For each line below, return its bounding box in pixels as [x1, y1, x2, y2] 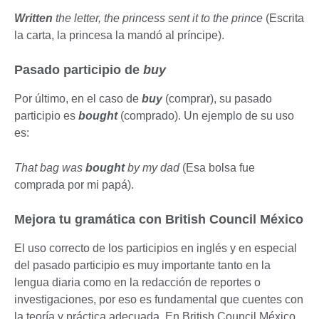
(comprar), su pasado [165, 92, 272, 105]
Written [14, 11, 53, 24]
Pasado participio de [14, 62, 143, 77]
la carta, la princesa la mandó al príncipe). [14, 28, 224, 41]
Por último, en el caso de [14, 92, 142, 105]
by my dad [125, 161, 182, 174]
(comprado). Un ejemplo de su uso [120, 109, 294, 122]
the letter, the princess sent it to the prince [53, 11, 266, 24]
